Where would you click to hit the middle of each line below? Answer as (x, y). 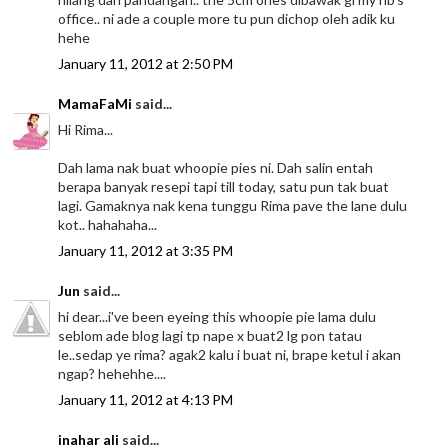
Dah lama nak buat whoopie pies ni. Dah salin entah (216, 168)
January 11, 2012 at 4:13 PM (146, 400)
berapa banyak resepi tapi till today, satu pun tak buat (224, 187)
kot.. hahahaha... (108, 225)
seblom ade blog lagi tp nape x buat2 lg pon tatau (210, 336)
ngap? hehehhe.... (112, 374)
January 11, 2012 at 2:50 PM (146, 64)
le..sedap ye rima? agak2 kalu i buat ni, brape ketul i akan (230, 355)
